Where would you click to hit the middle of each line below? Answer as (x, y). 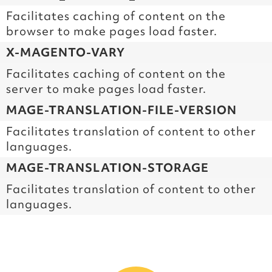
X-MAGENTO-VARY (66, 52)
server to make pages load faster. (106, 88)
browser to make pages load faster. (112, 31)
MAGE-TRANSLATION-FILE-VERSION (121, 110)
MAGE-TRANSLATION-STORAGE (107, 167)
